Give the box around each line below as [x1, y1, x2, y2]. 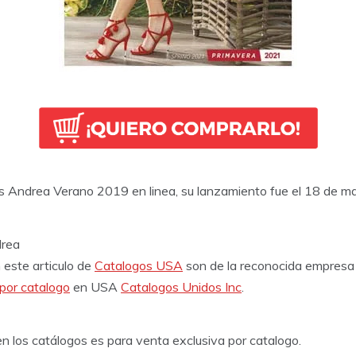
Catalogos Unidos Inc [121, 278, 242, 295]
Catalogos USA [95, 257, 183, 273]
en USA [70, 278, 121, 295]
